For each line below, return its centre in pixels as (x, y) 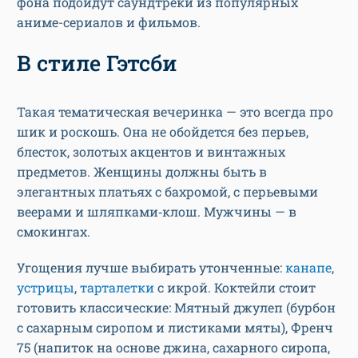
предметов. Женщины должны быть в (142, 171)
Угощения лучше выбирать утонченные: (151, 267)
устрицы (46, 287)
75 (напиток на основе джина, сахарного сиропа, (173, 347)
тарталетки (117, 287)
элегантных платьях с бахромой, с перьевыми (167, 191)
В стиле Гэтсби (97, 62)
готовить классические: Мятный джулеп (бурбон (176, 307)
